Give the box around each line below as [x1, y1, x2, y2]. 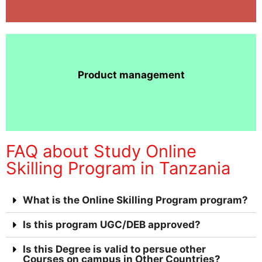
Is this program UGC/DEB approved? [23, 219, 201, 231]
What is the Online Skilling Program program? [23, 194, 248, 206]
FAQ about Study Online [6, 141, 196, 162]
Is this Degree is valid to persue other [23, 243, 206, 256]
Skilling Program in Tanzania [6, 158, 230, 179]
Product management [77, 68, 185, 81]
